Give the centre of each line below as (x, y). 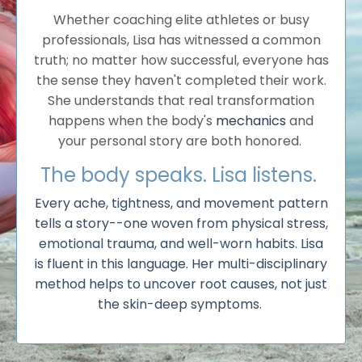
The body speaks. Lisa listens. (181, 175)
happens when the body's (132, 120)
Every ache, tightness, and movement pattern (181, 203)
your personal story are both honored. (181, 141)
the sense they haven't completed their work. (181, 80)
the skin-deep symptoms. (181, 304)
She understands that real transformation (181, 100)
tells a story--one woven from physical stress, (181, 223)
